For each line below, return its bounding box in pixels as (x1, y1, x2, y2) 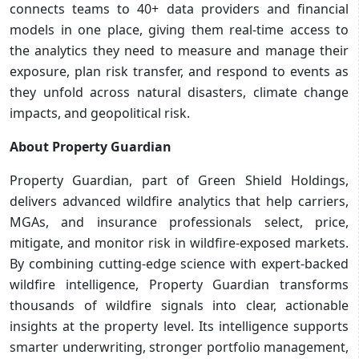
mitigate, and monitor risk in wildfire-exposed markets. (10, 233, 349, 252)
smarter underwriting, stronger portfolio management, (10, 337, 349, 356)
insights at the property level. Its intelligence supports (10, 317, 349, 335)
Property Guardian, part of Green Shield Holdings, (10, 171, 349, 189)
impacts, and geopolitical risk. (10, 103, 190, 122)
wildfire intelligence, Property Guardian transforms (10, 275, 349, 293)
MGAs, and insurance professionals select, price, (10, 212, 349, 231)
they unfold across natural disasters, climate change (10, 83, 349, 101)
